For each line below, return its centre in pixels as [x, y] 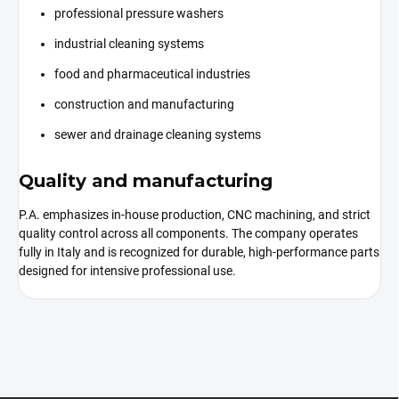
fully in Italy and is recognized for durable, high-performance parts [199, 252]
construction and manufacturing [144, 105]
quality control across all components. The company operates [188, 233]
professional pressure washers [139, 14]
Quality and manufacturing [146, 181]
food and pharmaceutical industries [152, 74]
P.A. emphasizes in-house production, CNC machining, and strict [195, 215]
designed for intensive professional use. [127, 271]
